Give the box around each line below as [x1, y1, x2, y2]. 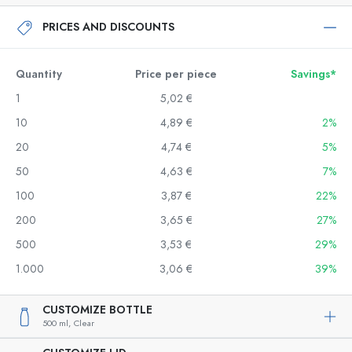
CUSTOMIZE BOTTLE [42, 302, 152, 317]
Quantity [16, 67, 62, 82]
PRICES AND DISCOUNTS [42, 19, 174, 35]
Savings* [291, 67, 336, 82]
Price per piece [135, 67, 217, 82]
